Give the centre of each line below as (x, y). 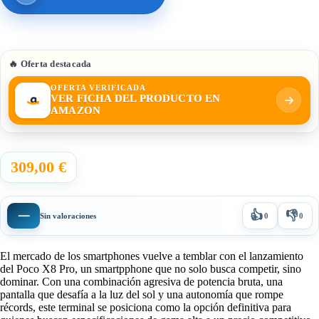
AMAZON (76, 110)
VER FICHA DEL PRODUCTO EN (136, 98)
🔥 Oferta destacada (50, 63)
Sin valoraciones (68, 215)
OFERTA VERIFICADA (98, 88)
